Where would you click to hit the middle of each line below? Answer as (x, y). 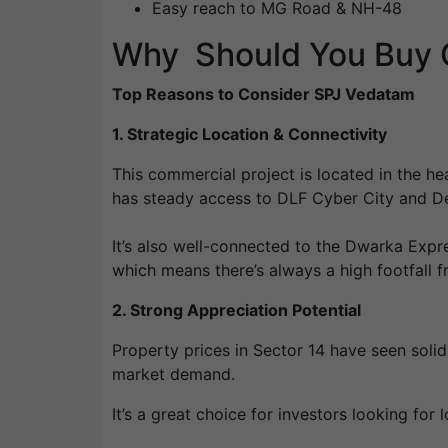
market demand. (173, 374)
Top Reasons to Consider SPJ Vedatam (265, 94)
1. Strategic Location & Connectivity (249, 134)
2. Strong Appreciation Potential (236, 310)
